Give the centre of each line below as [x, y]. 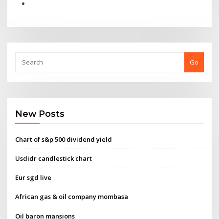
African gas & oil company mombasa [72, 197]
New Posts [40, 114]
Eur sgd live [33, 178]
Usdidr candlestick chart [54, 158]
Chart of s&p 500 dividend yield [64, 139]
